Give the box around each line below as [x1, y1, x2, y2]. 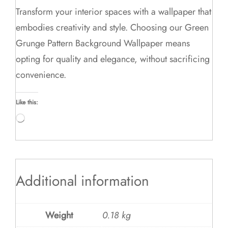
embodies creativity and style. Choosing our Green [16, 20, 209, 34]
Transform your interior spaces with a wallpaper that [16, 5, 212, 18]
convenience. [16, 68, 67, 81]
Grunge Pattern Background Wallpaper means [16, 36, 190, 50]
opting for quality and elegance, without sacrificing [16, 52, 210, 66]
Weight [45, 209, 73, 222]
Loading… [24, 111, 51, 121]
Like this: [16, 97, 39, 107]
